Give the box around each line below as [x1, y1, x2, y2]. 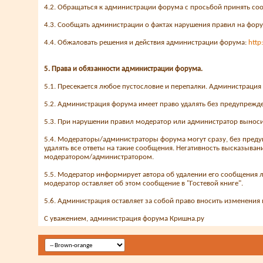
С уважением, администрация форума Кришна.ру [44, 215, 204, 222]
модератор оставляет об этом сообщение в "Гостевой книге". [44, 180, 243, 187]
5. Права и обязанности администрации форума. [44, 65, 203, 73]
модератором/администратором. [44, 153, 154, 161]
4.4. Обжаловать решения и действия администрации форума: [44, 39, 248, 46]
